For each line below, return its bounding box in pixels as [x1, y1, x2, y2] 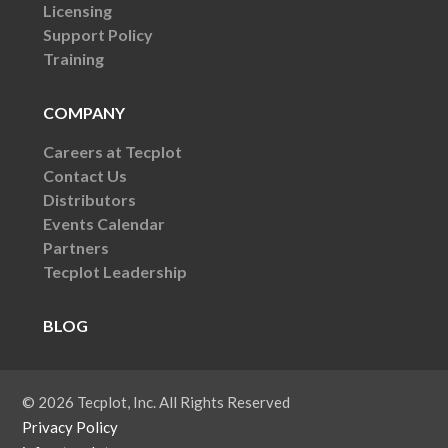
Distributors [42, 189, 136, 209]
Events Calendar [42, 213, 165, 233]
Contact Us [42, 165, 127, 185]
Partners [42, 237, 109, 257]
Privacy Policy [22, 417, 119, 436]
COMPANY [42, 102, 125, 122]
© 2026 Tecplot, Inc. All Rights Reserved [22, 392, 291, 411]
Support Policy [42, 24, 153, 44]
